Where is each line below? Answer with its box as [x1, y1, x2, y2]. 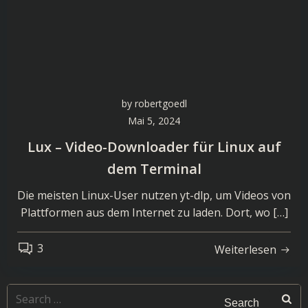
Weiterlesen [214, 241, 276, 257]
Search [7, 285, 42, 300]
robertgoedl [134, 97, 187, 110]
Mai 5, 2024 [128, 114, 180, 127]
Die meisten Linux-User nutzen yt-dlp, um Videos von [17, 188, 291, 203]
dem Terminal [107, 159, 201, 178]
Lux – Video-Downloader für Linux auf [27, 137, 281, 156]
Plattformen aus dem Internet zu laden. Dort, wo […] [20, 205, 288, 220]
